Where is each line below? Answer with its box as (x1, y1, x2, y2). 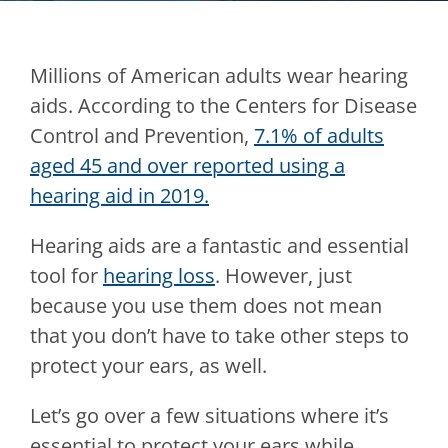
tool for (30, 262, 103, 290)
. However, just (215, 262, 352, 290)
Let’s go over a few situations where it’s (30, 402, 389, 430)
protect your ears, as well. (30, 352, 267, 380)
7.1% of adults (254, 122, 384, 150)
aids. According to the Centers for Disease (30, 92, 417, 120)
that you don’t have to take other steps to (30, 322, 409, 350)
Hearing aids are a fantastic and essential (30, 232, 409, 260)
